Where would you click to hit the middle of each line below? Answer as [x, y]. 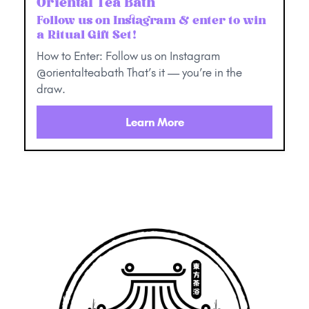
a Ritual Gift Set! [87, 34]
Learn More [154, 122]
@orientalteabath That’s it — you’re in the [139, 72]
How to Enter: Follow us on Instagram [128, 56]
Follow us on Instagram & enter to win [151, 20]
